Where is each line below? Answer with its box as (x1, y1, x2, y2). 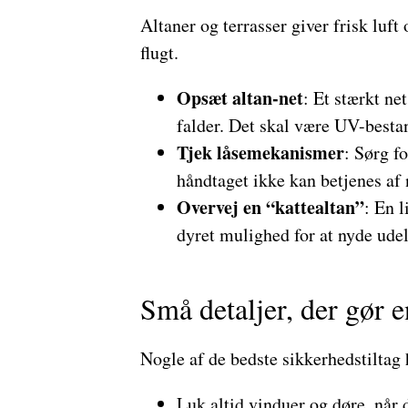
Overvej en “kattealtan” (176, 194, 364, 220)
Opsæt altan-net (176, 85, 303, 111)
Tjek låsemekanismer (176, 139, 344, 166)
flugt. (139, 40, 178, 65)
